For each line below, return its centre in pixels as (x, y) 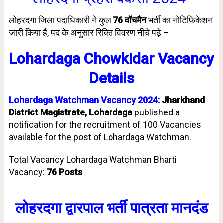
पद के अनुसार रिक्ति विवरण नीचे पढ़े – (110, 33)
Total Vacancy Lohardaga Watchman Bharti (93, 160)
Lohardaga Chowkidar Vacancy (111, 58)
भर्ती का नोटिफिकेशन (180, 20)
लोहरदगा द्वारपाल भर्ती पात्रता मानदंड (111, 208)
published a (157, 112)
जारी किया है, (30, 33)
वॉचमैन (135, 20)
